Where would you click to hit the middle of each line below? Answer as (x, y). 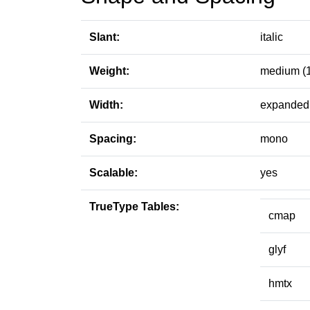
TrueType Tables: (134, 207)
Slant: (104, 37)
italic (272, 37)
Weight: (109, 71)
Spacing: (113, 139)
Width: (106, 105)
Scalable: (113, 173)
